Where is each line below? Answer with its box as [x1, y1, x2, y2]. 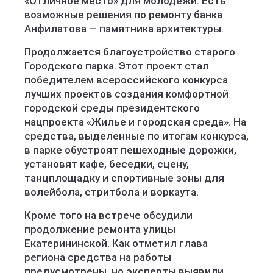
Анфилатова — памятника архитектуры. [24, 23, 224, 35]
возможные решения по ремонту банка [24, 9, 222, 21]
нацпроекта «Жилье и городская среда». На [24, 116, 246, 128]
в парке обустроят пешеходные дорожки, [24, 144, 236, 156]
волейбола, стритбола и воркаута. [24, 186, 199, 198]
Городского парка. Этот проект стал [24, 60, 209, 72]
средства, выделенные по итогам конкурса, [24, 130, 249, 142]
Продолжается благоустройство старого [24, 46, 235, 58]
